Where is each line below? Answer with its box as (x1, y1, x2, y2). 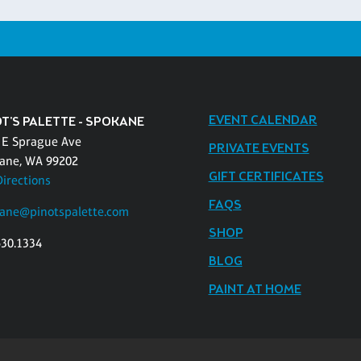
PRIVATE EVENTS (208, 139, 309, 157)
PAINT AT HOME (208, 280, 301, 298)
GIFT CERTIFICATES (208, 168, 324, 185)
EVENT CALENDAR (208, 111, 317, 129)
